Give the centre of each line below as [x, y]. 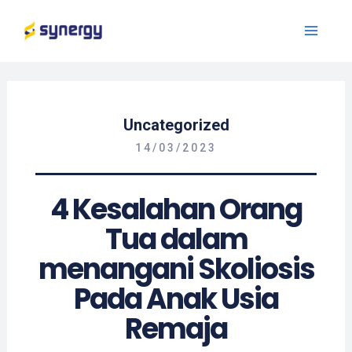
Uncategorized [176, 125]
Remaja [176, 328]
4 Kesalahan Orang [176, 209]
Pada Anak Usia [176, 299]
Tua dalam [176, 239]
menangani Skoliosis [176, 269]
